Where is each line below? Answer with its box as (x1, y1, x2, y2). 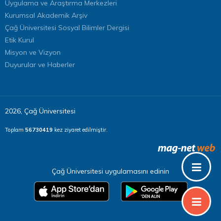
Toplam (5, 126, 25, 133)
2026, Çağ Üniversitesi (5, 106, 75, 115)
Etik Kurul (5, 35, 34, 44)
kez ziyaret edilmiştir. (53, 126, 108, 133)
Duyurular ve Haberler (5, 60, 75, 69)
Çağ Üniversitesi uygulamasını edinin (52, 166, 169, 176)
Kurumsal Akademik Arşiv (5, 10, 87, 20)
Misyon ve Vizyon (5, 47, 61, 57)
